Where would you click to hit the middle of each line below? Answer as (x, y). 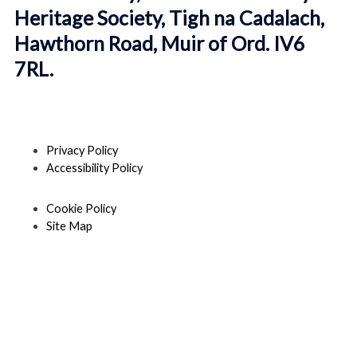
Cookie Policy (81, 209)
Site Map (69, 226)
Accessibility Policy (94, 168)
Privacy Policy (82, 151)
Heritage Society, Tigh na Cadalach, (169, 18)
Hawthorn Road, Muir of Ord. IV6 (160, 43)
